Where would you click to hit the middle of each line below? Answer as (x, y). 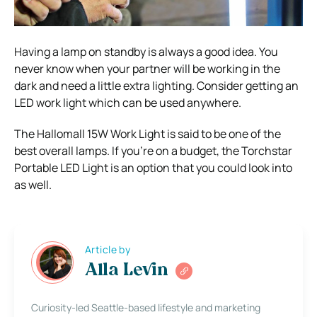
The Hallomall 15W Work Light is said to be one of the (148, 133)
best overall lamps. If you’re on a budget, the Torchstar (153, 150)
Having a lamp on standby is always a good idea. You (146, 51)
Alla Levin (127, 271)
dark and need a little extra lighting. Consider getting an (156, 85)
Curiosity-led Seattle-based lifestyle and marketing (146, 307)
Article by (108, 250)
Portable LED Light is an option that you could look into (153, 167)
